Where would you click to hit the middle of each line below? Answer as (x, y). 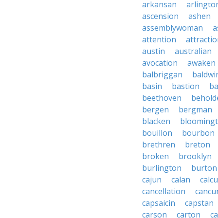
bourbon (198, 133)
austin (154, 51)
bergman (195, 109)
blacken (156, 121)
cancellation (164, 191)
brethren (159, 145)
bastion (186, 86)
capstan (199, 203)
